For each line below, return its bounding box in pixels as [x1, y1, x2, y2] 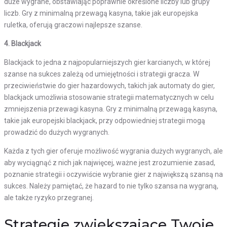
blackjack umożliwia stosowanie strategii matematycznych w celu [4, 93, 214, 101]
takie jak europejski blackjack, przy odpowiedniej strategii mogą [4, 116, 205, 125]
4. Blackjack [4, 39, 41, 48]
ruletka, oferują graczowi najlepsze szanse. [4, 20, 142, 29]
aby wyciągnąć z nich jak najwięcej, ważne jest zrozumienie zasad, [4, 158, 215, 167]
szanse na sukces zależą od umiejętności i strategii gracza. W [4, 69, 199, 78]
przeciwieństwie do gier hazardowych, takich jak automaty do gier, [4, 81, 215, 90]
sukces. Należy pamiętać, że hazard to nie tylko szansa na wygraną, [4, 181, 218, 190]
